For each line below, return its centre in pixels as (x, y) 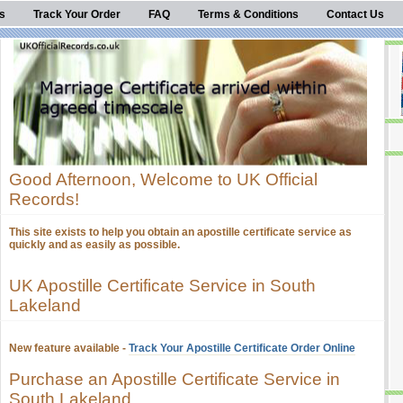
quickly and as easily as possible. (94, 245)
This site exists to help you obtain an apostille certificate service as (180, 232)
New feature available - (69, 348)
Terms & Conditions (248, 14)
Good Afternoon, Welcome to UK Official (163, 179)
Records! (44, 199)
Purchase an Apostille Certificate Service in (175, 379)
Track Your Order (77, 14)
